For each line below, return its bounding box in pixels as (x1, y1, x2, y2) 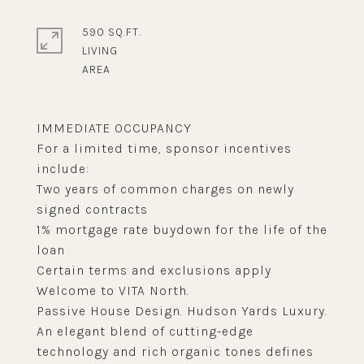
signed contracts (37, 201, 148, 217)
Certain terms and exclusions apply (37, 262, 271, 278)
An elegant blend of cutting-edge (37, 323, 253, 339)
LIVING (82, 44, 118, 58)
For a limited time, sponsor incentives (37, 141, 292, 156)
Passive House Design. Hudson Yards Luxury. (37, 303, 327, 318)
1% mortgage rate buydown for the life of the (37, 222, 327, 237)
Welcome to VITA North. (37, 283, 189, 298)
